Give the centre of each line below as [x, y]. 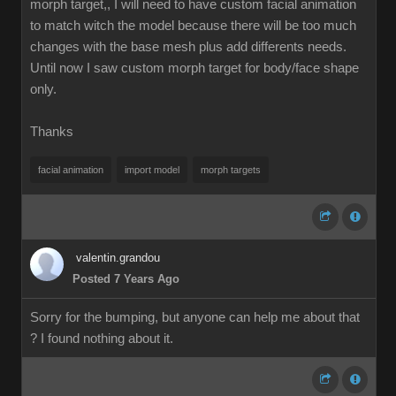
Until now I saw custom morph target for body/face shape [194, 68]
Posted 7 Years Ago [126, 279]
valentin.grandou [118, 258]
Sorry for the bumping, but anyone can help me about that [195, 317]
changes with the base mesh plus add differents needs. [188, 47]
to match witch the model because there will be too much [193, 26]
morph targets [231, 170]
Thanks [52, 132]
